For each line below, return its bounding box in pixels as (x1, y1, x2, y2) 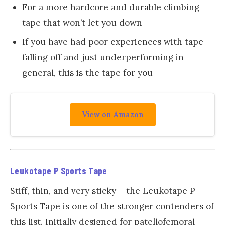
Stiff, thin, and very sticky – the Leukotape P (10, 185, 195, 196)
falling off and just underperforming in (22, 51, 184, 63)
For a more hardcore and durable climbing (22, 2, 199, 13)
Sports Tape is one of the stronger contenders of (10, 200, 214, 212)
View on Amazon (81, 110, 144, 120)
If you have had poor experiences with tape (22, 36, 203, 47)
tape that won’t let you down (22, 17, 142, 29)
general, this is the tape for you (22, 67, 153, 78)
